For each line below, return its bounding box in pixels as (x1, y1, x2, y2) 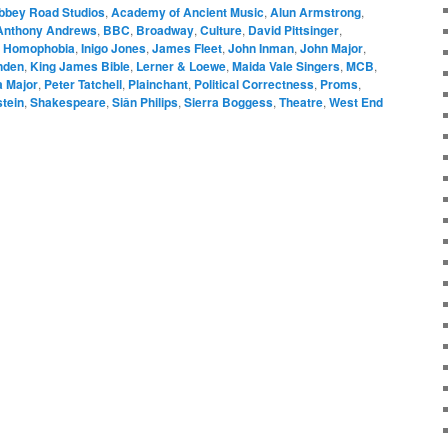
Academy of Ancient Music (111, 2, 264, 21)
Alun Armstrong (270, 2, 361, 21)
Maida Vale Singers (232, 56, 340, 75)
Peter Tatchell (44, 74, 122, 93)
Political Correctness (194, 74, 314, 93)
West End (329, 92, 383, 111)
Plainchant (128, 74, 188, 93)
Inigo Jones (81, 38, 146, 57)
